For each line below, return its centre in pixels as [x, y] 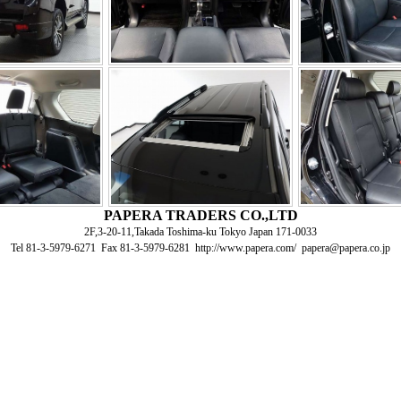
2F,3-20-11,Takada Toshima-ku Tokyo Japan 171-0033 [200, 232]
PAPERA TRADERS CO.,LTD [200, 215]
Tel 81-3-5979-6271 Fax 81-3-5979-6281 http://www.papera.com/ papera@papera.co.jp [200, 248]
